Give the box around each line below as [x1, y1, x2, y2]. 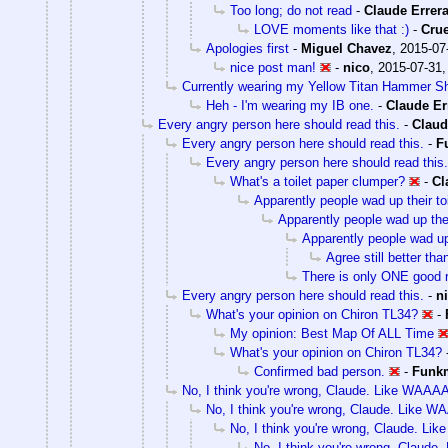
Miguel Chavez [301, 40, 392, 56]
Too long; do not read [230, 2, 352, 18]
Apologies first [206, 40, 289, 56]
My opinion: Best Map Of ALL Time [230, 325, 434, 341]
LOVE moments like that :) [254, 21, 409, 37]
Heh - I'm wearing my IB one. [206, 97, 374, 113]
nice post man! [230, 59, 316, 75]
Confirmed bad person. [254, 363, 385, 379]
